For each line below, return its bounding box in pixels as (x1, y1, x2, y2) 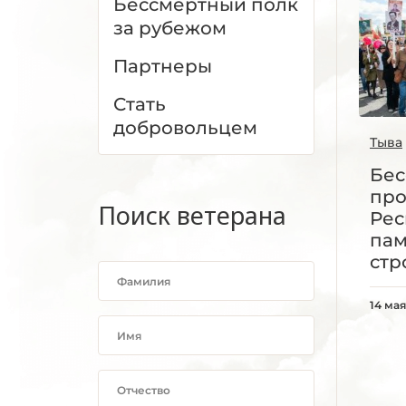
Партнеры (113, 55, 212, 77)
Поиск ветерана (98, 198, 286, 232)
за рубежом (113, 17, 227, 39)
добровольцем (113, 117, 257, 139)
